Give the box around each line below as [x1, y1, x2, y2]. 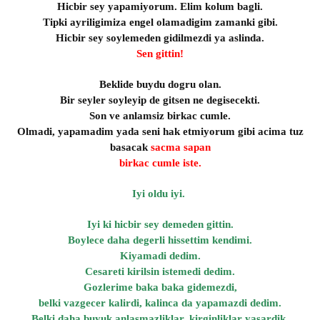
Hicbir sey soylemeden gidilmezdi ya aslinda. [56, 32, 264, 44]
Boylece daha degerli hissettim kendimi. [68, 234, 252, 246]
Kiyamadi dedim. [119, 250, 201, 261]
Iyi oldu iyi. [132, 188, 185, 199]
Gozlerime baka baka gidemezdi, [83, 281, 237, 293]
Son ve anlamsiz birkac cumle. [89, 110, 231, 121]
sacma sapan [150, 141, 211, 153]
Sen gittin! [136, 48, 184, 59]
